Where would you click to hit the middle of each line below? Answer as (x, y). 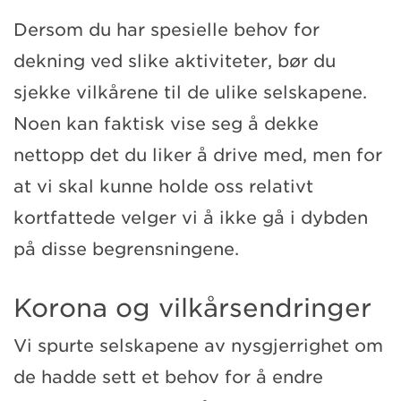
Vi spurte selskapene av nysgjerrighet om (198, 346)
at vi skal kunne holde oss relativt (163, 186)
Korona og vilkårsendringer (192, 307)
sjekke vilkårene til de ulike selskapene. (190, 92)
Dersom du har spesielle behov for (166, 30)
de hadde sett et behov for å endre (168, 377)
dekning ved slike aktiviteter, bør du (175, 61)
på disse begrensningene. (126, 249)
